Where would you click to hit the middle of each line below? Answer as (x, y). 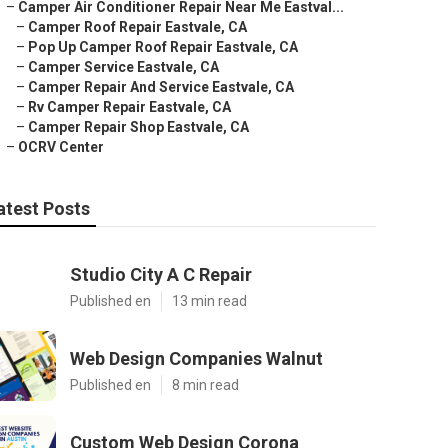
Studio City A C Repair (161, 274)
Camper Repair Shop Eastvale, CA (138, 127)
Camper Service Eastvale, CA (123, 67)
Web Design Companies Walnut (196, 358)
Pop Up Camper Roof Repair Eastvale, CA (163, 47)
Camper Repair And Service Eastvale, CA (161, 87)
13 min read (209, 301)
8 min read (205, 385)
